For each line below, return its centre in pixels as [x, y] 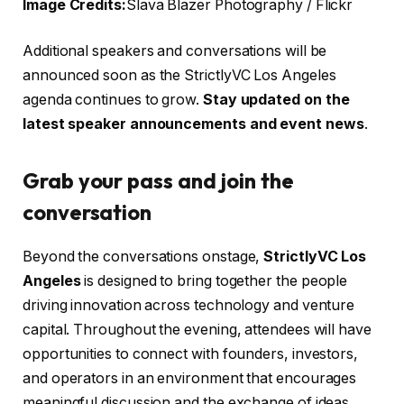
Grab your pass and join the [158, 181]
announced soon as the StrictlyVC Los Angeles [179, 76]
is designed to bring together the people [214, 281]
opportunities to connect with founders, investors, [191, 354]
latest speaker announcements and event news [193, 124]
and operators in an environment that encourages [190, 379]
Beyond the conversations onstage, [143, 257]
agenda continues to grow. [113, 100]
